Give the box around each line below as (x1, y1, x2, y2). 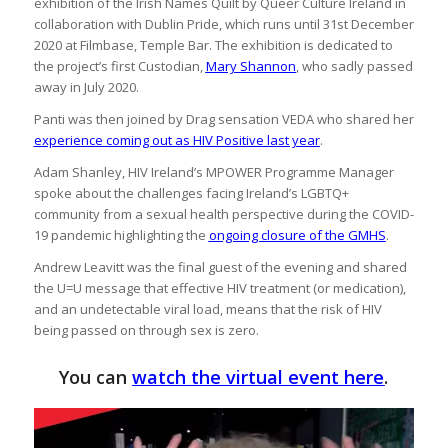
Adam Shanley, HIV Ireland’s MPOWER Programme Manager (33, 162, 394, 181)
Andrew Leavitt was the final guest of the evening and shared (33, 257, 407, 276)
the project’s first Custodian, (33, 56, 206, 75)
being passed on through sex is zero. (33, 320, 259, 339)
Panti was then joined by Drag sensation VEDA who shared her (33, 109, 414, 128)
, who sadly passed (295, 56, 413, 75)
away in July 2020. (33, 77, 139, 96)
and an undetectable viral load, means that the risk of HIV (33, 299, 382, 318)
